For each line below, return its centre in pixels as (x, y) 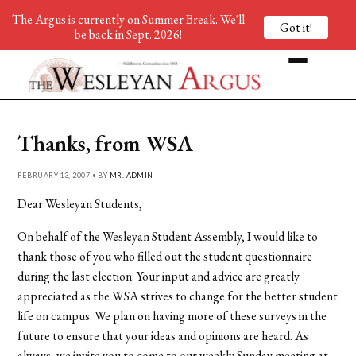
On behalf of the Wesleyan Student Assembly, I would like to (168, 236)
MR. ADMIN (131, 175)
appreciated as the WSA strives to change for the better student (178, 296)
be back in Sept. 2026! (128, 35)
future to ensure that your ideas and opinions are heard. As (163, 335)
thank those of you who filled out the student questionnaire (165, 256)
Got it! (296, 27)
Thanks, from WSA (106, 143)
